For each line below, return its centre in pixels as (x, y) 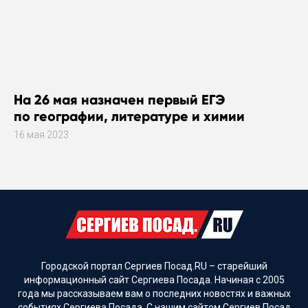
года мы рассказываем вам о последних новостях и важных (154, 293)
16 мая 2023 (41, 134)
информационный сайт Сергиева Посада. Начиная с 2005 (154, 279)
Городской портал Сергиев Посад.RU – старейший (154, 266)
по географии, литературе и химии (129, 116)
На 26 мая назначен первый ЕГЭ (119, 99)
